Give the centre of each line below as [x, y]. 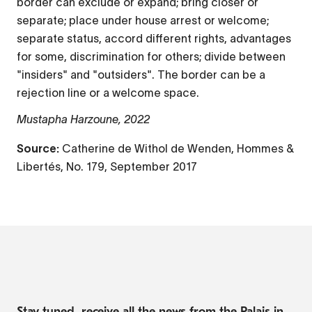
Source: [39, 148]
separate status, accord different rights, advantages [154, 38]
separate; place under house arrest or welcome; [143, 20]
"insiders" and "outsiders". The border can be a [141, 74]
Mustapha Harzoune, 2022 [83, 119]
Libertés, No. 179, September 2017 [107, 166]
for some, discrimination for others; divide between [151, 56]
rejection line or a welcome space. [108, 92]
